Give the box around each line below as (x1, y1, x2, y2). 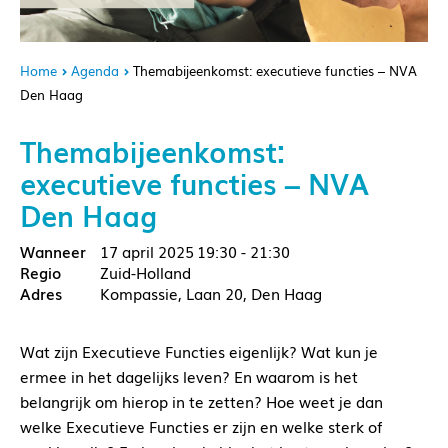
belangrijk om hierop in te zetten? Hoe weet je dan (20, 390, 383, 413)
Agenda (71, 61, 119, 81)
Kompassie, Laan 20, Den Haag (100, 282, 322, 305)
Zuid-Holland (100, 261, 191, 284)
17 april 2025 (100, 240, 194, 263)
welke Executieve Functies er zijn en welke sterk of (20, 415, 382, 438)
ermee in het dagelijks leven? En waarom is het (20, 365, 358, 388)
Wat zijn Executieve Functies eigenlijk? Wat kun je (20, 340, 378, 363)
